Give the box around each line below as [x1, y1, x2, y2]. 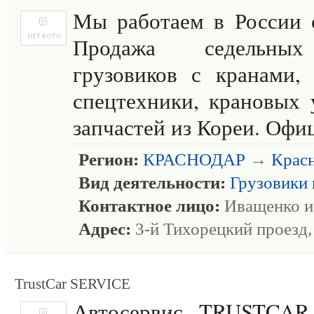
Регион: [78, 150, 139, 169]
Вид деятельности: [78, 173, 226, 192]
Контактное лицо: [78, 196, 220, 215]
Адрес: [78, 219, 131, 238]
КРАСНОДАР [143, 150, 245, 169]
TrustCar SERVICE [15, 275, 130, 292]
